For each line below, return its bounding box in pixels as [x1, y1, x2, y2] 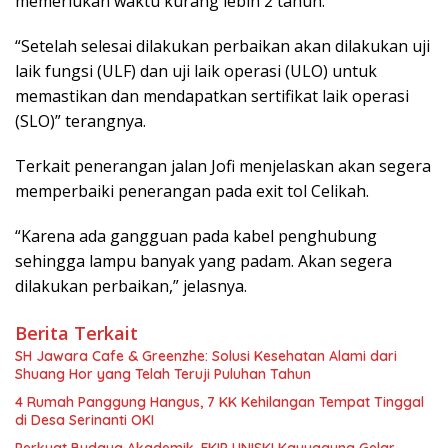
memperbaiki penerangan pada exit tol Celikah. [15, 179, 369, 202]
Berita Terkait [15, 320, 138, 345]
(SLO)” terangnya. [15, 109, 146, 132]
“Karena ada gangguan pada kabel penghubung [15, 224, 377, 247]
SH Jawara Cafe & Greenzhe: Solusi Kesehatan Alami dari [15, 346, 397, 365]
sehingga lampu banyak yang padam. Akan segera [15, 249, 392, 272]
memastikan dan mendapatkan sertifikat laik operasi [15, 84, 409, 107]
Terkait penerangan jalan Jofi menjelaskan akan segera [15, 154, 431, 177]
